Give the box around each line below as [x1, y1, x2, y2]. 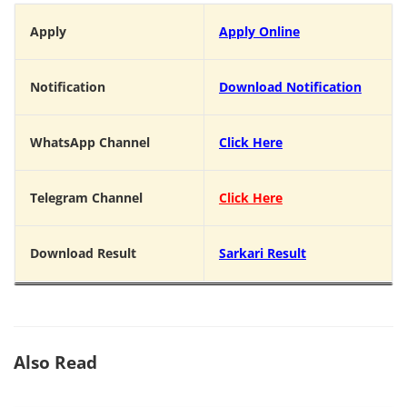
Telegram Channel [30, 190, 143, 206]
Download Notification [219, 79, 362, 95]
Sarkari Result [219, 245, 306, 262]
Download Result [30, 245, 136, 262]
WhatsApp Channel [30, 134, 150, 151]
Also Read [14, 350, 97, 374]
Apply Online [219, 24, 300, 40]
